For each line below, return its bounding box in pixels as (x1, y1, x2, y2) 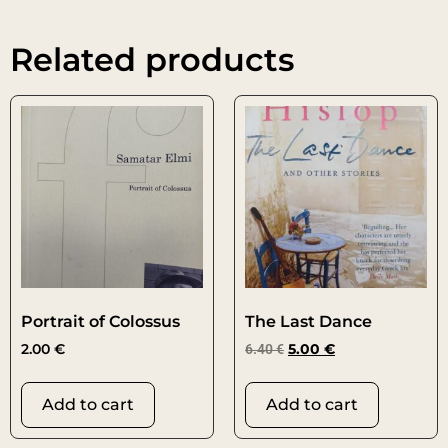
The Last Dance (245, 312, 372, 332)
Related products (10, 40, 294, 80)
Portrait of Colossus (21, 312, 180, 332)
